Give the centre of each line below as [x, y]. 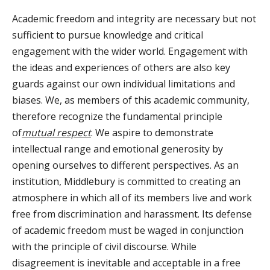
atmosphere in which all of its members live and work [132, 198]
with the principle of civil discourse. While [104, 246]
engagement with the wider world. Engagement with [130, 51]
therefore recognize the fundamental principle [117, 116]
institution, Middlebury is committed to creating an [126, 181]
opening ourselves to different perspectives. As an [125, 165]
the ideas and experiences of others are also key [121, 67]
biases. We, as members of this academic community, [131, 100]
